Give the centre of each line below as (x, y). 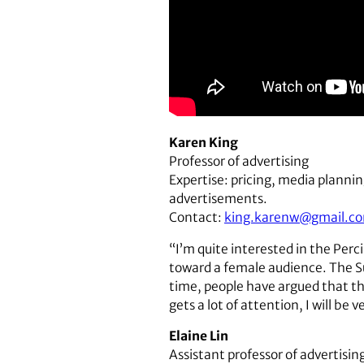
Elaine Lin (199, 336)
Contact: (197, 218)
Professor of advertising (239, 162)
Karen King (204, 143)
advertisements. (218, 199)
